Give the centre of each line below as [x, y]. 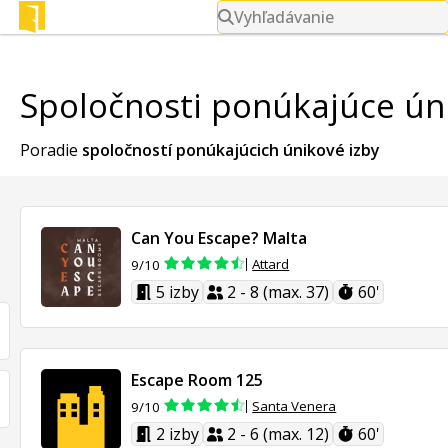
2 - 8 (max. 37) [278, 292]
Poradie [51, 150]
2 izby [177, 434]
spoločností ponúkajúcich [182, 150]
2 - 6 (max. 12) [278, 434]
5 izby [177, 292]
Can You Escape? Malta [219, 238]
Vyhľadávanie [284, 17]
